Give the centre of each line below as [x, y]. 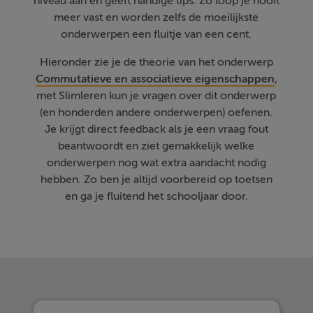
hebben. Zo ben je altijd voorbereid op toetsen [156, 180]
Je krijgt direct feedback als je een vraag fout [156, 129]
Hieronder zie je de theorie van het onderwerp [156, 62]
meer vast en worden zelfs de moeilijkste [156, 17]
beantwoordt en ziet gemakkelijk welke [156, 146]
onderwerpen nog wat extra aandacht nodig [156, 163]
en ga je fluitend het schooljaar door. [156, 196]
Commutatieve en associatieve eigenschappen [155, 79]
